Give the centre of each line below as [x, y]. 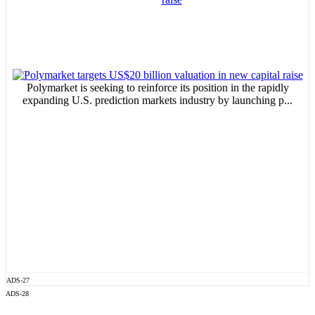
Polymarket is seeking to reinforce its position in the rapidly [157, 88]
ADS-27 [18, 281]
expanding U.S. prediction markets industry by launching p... [157, 101]
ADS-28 [17, 294]
